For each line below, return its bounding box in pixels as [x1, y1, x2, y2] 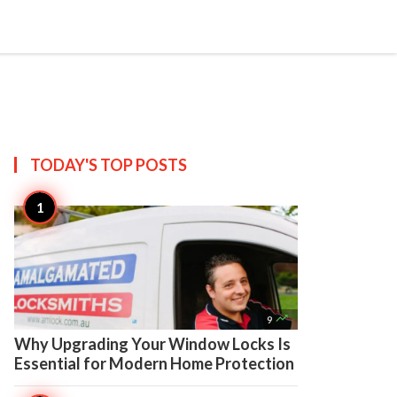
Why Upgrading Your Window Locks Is [14, 334, 291, 354]
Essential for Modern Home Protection [14, 354, 294, 373]
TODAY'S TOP [30, 155, 136, 175]
